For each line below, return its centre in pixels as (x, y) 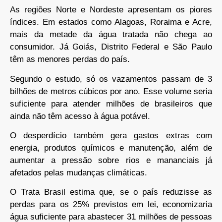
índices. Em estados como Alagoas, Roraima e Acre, (111, 22)
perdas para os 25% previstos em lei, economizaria (111, 205)
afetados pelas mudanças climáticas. (79, 173)
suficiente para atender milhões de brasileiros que (111, 104)
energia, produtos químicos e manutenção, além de (111, 148)
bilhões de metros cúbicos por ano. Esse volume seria (111, 91)
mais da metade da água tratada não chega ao (111, 35)
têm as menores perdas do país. (70, 59)
